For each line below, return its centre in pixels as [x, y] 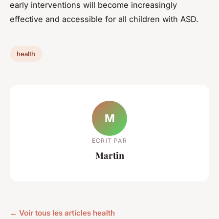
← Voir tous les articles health [62, 213]
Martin [109, 155]
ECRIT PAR [109, 140]
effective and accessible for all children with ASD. [104, 19]
